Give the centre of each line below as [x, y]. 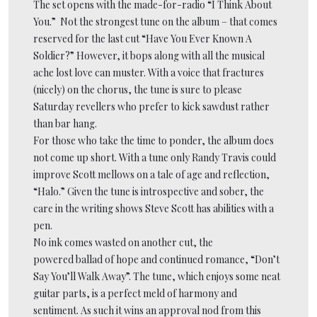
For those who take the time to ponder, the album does [154, 140]
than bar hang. [65, 123]
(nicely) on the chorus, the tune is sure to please [138, 89]
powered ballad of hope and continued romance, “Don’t [156, 259]
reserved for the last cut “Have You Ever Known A [143, 38]
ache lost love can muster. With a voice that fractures [149, 72]
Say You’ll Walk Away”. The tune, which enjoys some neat [157, 276]
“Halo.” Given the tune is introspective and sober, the [149, 191]
